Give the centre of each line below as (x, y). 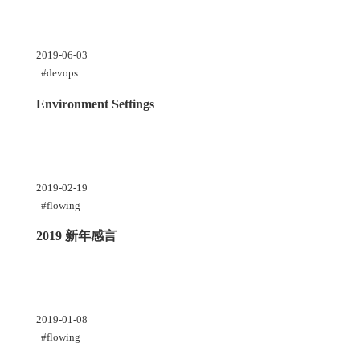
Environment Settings (95, 104)
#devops (59, 73)
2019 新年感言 (76, 235)
